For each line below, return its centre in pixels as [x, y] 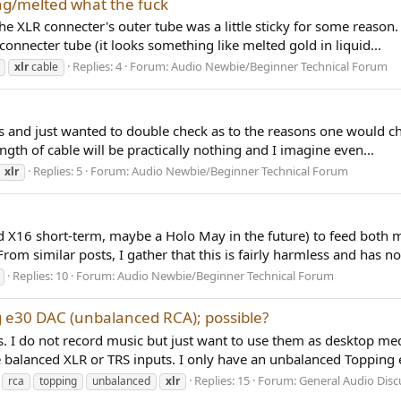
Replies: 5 [58, 171]
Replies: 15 [222, 380]
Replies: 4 [97, 67]
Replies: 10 [40, 275]
